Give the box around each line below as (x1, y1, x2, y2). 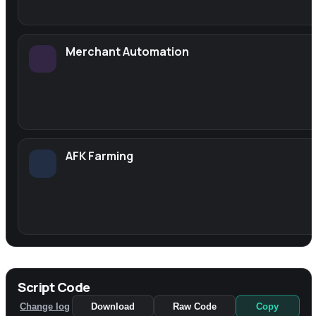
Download (91, 300, 135, 312)
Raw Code (172, 300, 217, 312)
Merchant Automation (66, 43, 190, 59)
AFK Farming (66, 148, 134, 164)
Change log (20, 300, 71, 312)
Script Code (18, 277, 90, 296)
